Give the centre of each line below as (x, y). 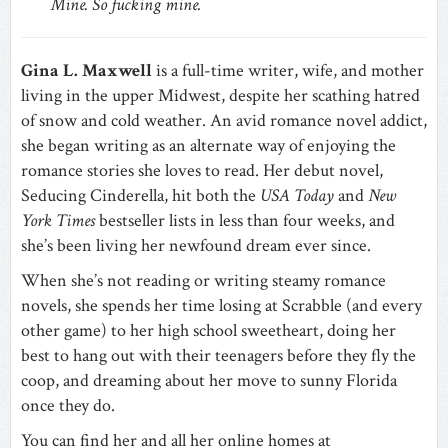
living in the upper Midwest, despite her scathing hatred (220, 95)
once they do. (68, 405)
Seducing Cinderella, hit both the (140, 195)
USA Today (297, 195)
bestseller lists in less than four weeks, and (245, 220)
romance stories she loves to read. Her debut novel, (202, 170)
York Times (58, 220)
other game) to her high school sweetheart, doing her (208, 330)
